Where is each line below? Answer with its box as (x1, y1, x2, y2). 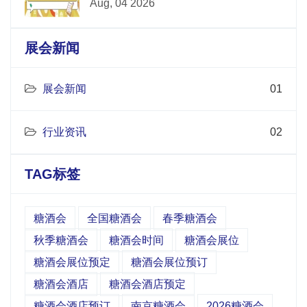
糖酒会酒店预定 (109, 278, 186, 290)
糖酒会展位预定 (34, 256, 110, 268)
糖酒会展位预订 (131, 256, 208, 268)
